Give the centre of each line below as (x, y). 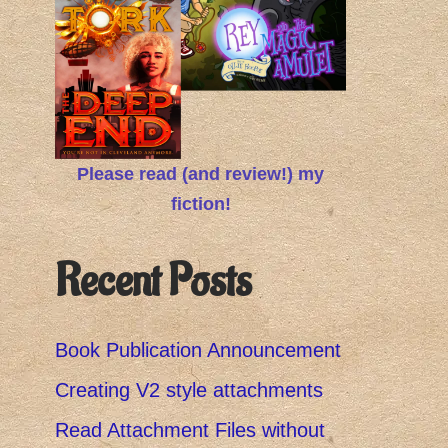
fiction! (200, 204)
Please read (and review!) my (200, 174)
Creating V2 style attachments (189, 390)
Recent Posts (153, 281)
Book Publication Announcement (198, 350)
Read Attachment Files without (190, 430)
